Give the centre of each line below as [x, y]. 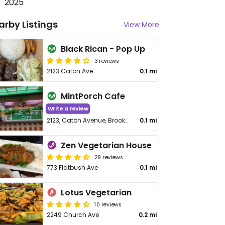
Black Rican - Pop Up [103, 49]
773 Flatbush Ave [73, 167]
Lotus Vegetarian [96, 193]
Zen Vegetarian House [106, 145]
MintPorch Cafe [93, 96]
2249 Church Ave [73, 215]
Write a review [68, 109]
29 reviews [109, 157]
